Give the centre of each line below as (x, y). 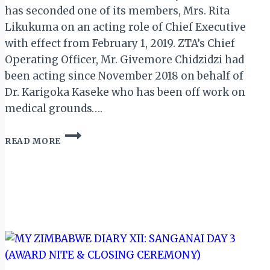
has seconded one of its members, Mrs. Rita (117, 11)
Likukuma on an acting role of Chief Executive (125, 27)
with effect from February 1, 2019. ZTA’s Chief (120, 43)
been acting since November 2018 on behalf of (124, 76)
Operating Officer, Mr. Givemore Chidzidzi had (124, 59)
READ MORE (33, 141)
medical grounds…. (54, 108)
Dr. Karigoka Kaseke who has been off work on (125, 92)
